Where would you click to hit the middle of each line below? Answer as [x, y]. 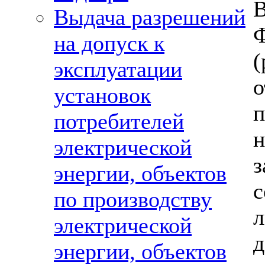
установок [102, 95]
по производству [133, 199]
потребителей [119, 121]
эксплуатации [118, 69]
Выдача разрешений [150, 17]
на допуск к [109, 43]
